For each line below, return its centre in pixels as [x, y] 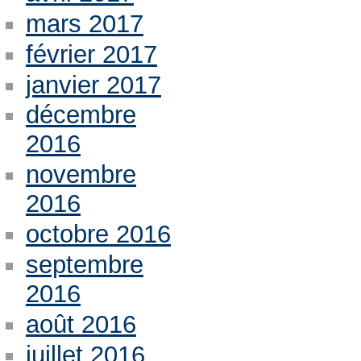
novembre [81, 175]
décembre [81, 115]
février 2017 [91, 54]
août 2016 [81, 325]
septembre [84, 265]
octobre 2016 [98, 234]
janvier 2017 [93, 85]
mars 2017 [84, 23]
